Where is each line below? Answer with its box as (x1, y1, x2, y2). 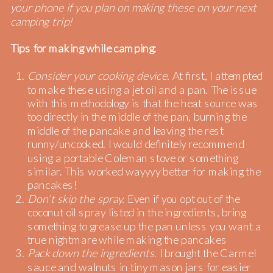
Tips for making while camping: (10, 41, 159, 55)
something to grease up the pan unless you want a (27, 219, 261, 233)
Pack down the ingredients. (27, 246, 157, 260)
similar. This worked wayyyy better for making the (27, 165, 261, 179)
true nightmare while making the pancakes (27, 233, 230, 247)
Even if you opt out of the (127, 191, 240, 206)
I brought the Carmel (157, 246, 256, 260)
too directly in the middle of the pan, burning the (27, 110, 247, 124)
